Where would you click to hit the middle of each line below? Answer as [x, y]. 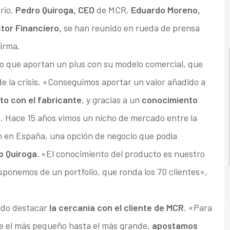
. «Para [198, 208]
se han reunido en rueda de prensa [130, 28]
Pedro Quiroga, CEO [54, 10]
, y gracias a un [111, 100]
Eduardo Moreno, [165, 10]
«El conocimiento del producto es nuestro [123, 154]
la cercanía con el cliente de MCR [116, 208]
